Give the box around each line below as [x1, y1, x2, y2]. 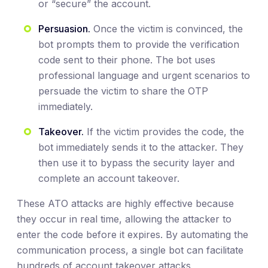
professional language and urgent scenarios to [38, 69, 250, 81]
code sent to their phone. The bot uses [38, 53, 215, 66]
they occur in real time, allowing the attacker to [17, 212, 232, 225]
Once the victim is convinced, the [90, 22, 243, 35]
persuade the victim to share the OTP [38, 84, 208, 97]
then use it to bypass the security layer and [38, 156, 234, 169]
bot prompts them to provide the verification [38, 38, 239, 50]
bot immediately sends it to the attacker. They [38, 141, 243, 153]
